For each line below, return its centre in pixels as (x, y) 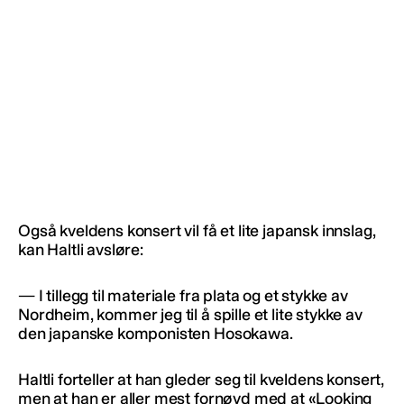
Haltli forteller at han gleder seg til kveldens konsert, (202, 379)
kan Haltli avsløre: (81, 249)
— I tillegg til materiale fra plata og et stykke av (183, 295)
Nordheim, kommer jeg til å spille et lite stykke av (190, 314)
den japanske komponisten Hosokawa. (156, 333)
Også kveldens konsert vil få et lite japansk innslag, (197, 230)
